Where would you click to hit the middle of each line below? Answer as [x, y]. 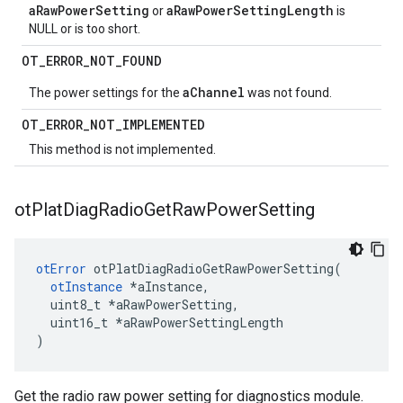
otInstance [86, 287]
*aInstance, [166, 287]
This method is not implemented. [122, 149]
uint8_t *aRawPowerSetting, [138, 304]
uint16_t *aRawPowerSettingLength [160, 322]
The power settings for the [106, 93]
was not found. [288, 93]
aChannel [214, 92]
